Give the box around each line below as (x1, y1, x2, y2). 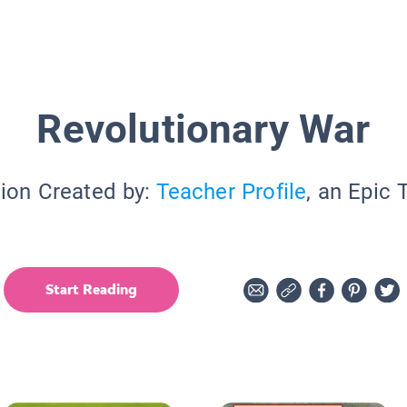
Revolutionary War (36, 104, 371, 153)
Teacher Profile (155, 178, 307, 204)
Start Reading (45, 279, 137, 299)
